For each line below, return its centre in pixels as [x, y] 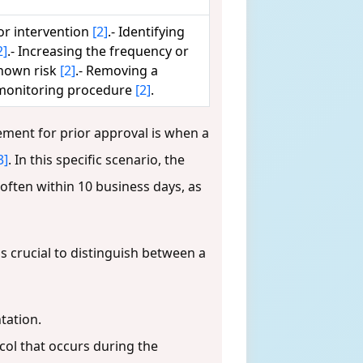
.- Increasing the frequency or [98, 51]
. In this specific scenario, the [96, 159]
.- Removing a [117, 70]
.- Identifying [146, 31]
